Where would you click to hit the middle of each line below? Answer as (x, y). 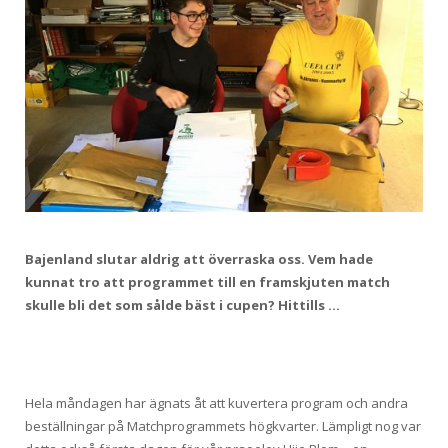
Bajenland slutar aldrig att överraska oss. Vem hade (199, 259)
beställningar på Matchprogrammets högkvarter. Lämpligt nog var (223, 426)
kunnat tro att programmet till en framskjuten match (207, 282)
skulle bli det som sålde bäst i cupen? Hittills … (182, 305)
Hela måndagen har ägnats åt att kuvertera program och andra (216, 403)
